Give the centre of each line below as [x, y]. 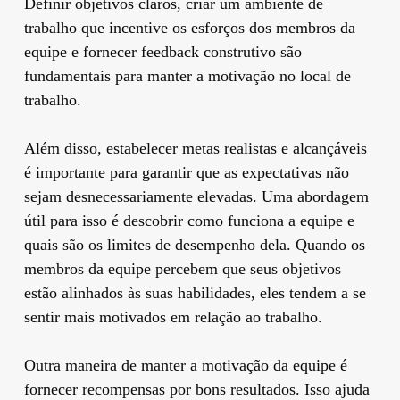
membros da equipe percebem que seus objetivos [182, 268]
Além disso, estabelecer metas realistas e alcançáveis [195, 148]
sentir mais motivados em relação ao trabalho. [173, 317]
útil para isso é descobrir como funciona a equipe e [189, 220]
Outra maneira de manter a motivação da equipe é [185, 365]
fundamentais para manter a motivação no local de [187, 75]
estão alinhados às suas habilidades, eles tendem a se [195, 292]
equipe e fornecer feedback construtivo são [162, 51]
